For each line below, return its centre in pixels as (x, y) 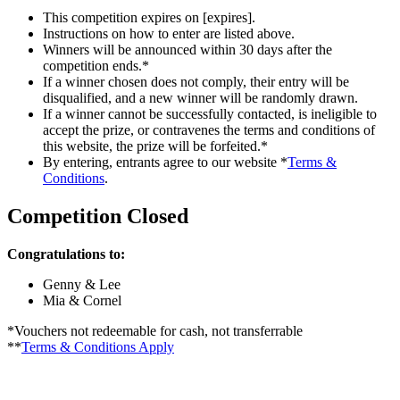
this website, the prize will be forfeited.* (155, 146)
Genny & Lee (82, 284)
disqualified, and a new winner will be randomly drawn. (200, 97)
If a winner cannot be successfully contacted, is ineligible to (210, 113)
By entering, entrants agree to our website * (165, 162)
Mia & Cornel (82, 300)
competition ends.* (96, 65)
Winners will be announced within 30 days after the (187, 49)
